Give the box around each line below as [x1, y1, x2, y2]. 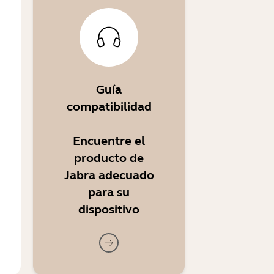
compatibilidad [66, 99, 152, 114]
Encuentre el [73, 133, 145, 149]
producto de [74, 150, 144, 166]
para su [88, 185, 130, 200]
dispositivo [78, 202, 139, 217]
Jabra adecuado [64, 168, 154, 183]
